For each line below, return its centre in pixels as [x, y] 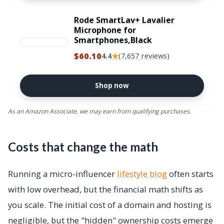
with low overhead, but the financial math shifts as [105, 189]
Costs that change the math [83, 147]
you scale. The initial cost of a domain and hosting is [110, 205]
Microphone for [105, 30]
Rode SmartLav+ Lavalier [124, 20]
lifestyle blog [142, 174]
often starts [190, 174]
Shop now [112, 85]
